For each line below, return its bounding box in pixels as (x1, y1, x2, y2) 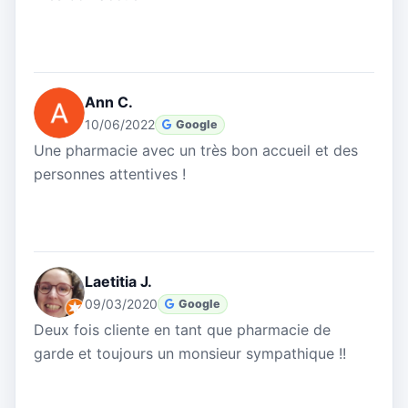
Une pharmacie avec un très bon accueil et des (34, 141, 358, 160)
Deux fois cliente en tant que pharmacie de (34, 321, 331, 340)
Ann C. (85, 93, 133, 112)
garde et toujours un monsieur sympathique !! (34, 344, 346, 363)
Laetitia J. (85, 272, 152, 291)
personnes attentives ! (34, 165, 186, 184)
